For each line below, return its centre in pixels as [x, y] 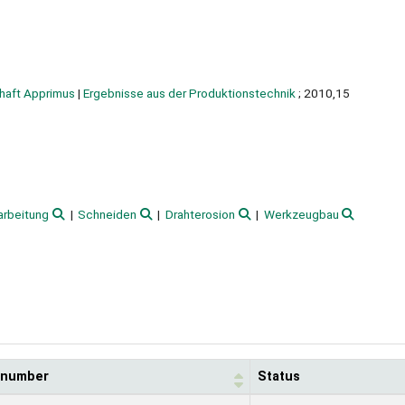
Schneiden [108, 215]
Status [279, 377]
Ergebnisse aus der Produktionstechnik [189, 94]
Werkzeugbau [301, 215]
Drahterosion [201, 215]
